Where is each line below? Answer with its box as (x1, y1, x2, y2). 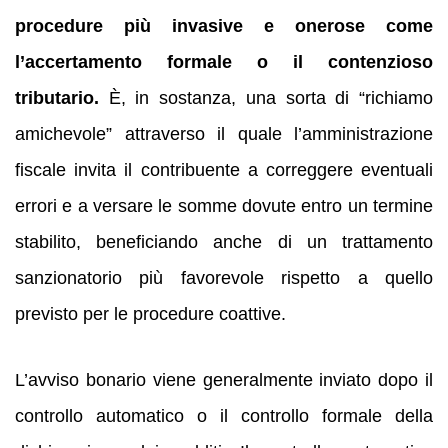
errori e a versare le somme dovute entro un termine (15, 195, 433, 216)
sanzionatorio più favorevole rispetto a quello (15, 267, 433, 288)
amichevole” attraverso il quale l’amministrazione (15, 123, 433, 144)
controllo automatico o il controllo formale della (15, 406, 433, 427)
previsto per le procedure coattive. (15, 303, 286, 324)
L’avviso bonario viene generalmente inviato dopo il (15, 370, 433, 391)
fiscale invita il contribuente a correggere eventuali (15, 159, 433, 180)
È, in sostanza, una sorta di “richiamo (99, 87, 433, 108)
